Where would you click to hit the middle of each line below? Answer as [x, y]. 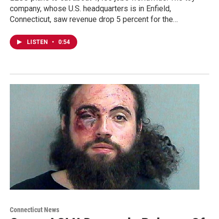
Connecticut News [34, 209]
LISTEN [38, 42]
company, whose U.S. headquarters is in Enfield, [90, 8]
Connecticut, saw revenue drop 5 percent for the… [94, 19]
